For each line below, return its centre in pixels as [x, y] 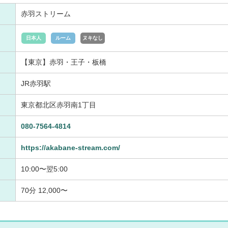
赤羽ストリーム [46, 13]
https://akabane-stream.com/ [70, 147]
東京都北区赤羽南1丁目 [59, 105]
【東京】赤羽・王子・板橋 [64, 62]
